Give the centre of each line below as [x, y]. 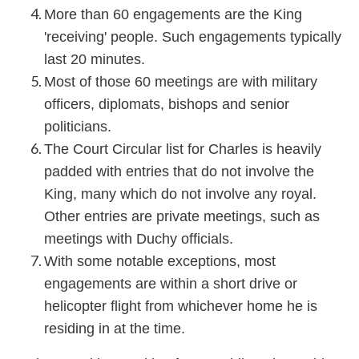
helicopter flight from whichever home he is [181, 307]
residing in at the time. [117, 329]
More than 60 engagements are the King [173, 15]
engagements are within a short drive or [171, 284]
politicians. [78, 127]
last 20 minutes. [95, 60]
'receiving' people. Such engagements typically [193, 37]
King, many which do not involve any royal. [180, 194]
